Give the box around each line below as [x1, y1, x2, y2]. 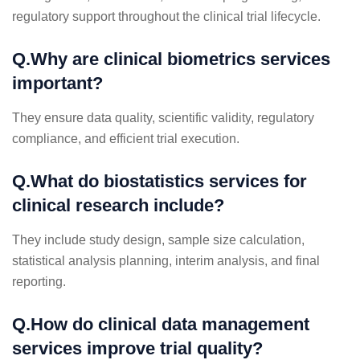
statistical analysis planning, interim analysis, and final [12, 253, 320, 268]
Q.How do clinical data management [12, 313, 309, 334]
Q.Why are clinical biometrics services [12, 48, 330, 69]
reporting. [12, 274, 66, 288]
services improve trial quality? [12, 337, 263, 358]
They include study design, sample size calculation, [12, 232, 305, 247]
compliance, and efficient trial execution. [12, 131, 239, 145]
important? [12, 72, 103, 93]
